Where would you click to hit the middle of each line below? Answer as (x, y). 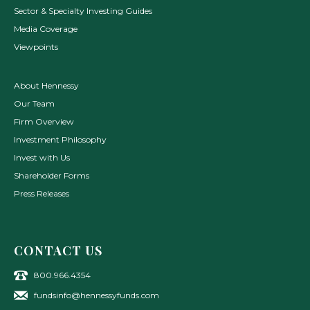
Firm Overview (44, 122)
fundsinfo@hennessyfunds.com (97, 295)
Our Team (34, 104)
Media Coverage (46, 29)
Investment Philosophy (60, 140)
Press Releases (42, 194)
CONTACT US (58, 251)
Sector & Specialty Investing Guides (83, 11)
